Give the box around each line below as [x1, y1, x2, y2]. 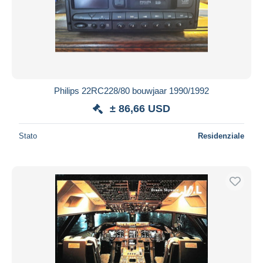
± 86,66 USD [110, 102, 170, 114]
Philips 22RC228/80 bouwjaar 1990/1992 [54, 85, 209, 96]
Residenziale [198, 131, 244, 140]
